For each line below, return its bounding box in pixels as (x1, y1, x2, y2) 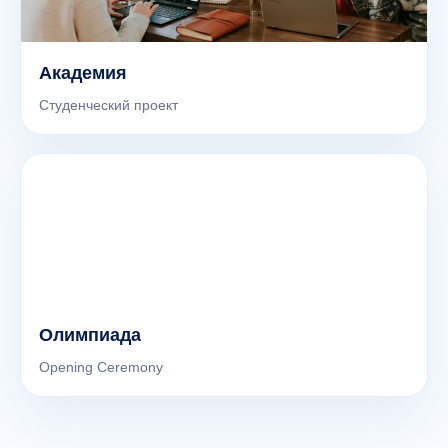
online (94, 408, 134, 426)
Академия (39, 63, 127, 83)
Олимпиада (39, 325, 141, 345)
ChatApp (94, 389, 158, 407)
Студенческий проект (39, 97, 178, 113)
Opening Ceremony (39, 359, 163, 375)
